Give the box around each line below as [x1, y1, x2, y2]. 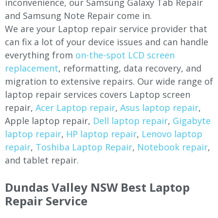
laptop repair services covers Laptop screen [5, 89, 190, 100]
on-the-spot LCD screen [75, 49, 175, 61]
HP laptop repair [66, 128, 137, 140]
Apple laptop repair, [5, 115, 93, 127]
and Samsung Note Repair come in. [5, 10, 152, 21]
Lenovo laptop [142, 128, 202, 140]
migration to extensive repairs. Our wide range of [5, 75, 213, 87]
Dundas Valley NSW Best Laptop [5, 179, 190, 195]
